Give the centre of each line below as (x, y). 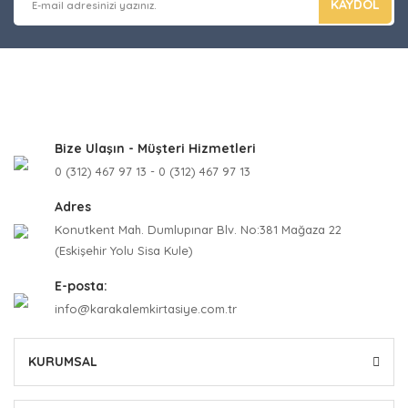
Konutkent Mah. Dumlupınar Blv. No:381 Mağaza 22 (198, 229)
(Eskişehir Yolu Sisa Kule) (124, 250)
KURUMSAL (63, 362)
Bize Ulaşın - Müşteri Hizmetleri (155, 148)
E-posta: (81, 286)
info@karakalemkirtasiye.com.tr (146, 309)
